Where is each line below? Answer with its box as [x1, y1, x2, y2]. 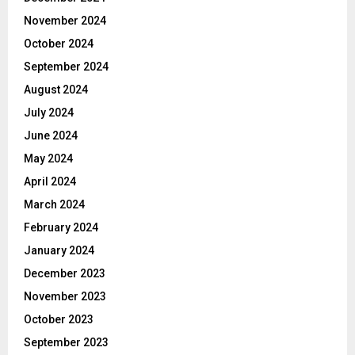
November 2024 [24, 13, 106, 27]
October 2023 [24, 312, 94, 326]
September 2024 [24, 59, 109, 73]
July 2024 [24, 105, 74, 119]
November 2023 [24, 289, 106, 303]
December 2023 [24, 266, 105, 280]
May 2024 [24, 151, 73, 165]
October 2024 [24, 36, 94, 50]
